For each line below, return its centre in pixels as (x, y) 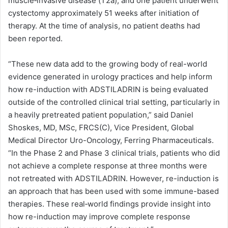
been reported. (35, 38)
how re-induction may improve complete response (99, 216)
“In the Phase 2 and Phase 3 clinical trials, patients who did (114, 153)
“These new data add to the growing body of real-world (108, 64)
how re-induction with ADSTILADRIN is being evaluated (108, 89)
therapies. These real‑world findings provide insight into (109, 204)
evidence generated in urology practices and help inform (110, 76)
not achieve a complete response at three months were (108, 165)
